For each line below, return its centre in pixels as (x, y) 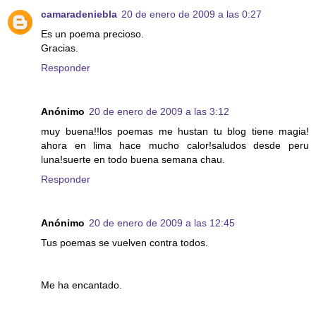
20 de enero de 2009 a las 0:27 (192, 14)
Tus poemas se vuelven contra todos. (124, 242)
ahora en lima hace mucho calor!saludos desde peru (175, 145)
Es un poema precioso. (92, 34)
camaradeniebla (79, 14)
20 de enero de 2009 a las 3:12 (159, 111)
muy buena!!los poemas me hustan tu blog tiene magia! (175, 131)
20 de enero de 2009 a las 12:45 (162, 223)
